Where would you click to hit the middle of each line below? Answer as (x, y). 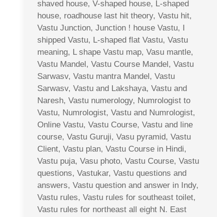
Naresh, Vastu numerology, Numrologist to (114, 100)
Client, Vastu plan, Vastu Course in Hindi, (112, 149)
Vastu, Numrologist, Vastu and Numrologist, (116, 112)
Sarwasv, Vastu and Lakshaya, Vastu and (112, 88)
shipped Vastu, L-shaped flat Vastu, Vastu (113, 40)
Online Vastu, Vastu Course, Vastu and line (115, 124)
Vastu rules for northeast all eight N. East (112, 209)
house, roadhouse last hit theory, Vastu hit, (115, 15)
